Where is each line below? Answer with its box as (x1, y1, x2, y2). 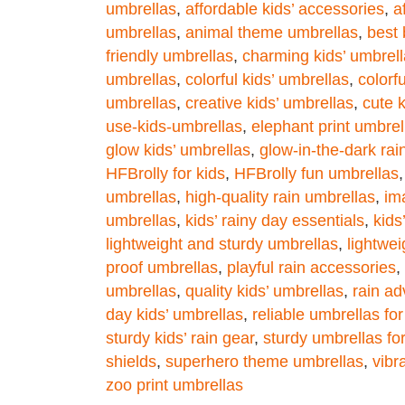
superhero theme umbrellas (165, 352, 363, 371)
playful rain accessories (227, 258, 396, 277)
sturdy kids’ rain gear (106, 328, 254, 347)
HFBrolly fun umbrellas (234, 164, 399, 183)
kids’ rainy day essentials (185, 211, 364, 230)
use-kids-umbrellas (106, 117, 242, 136)
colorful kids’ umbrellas (185, 70, 349, 89)
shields (106, 352, 156, 371)
